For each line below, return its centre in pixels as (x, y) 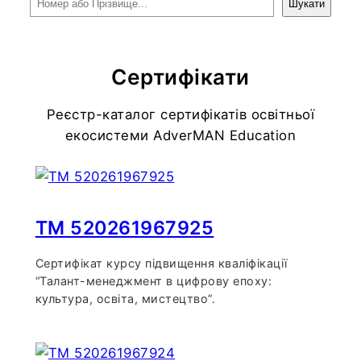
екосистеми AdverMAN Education (180, 135)
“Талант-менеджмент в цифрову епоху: (154, 280)
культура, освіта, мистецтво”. (125, 298)
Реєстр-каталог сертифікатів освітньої (180, 114)
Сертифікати (180, 77)
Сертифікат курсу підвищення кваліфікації (161, 263)
